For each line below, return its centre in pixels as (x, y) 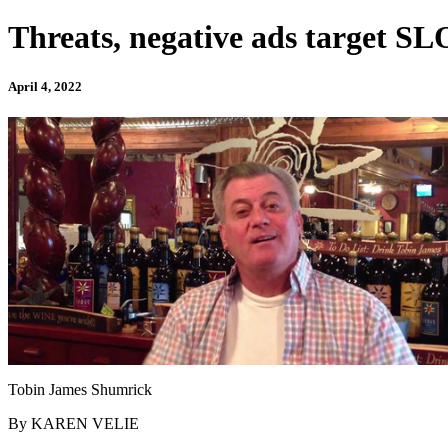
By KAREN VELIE (73, 423)
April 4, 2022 (45, 86)
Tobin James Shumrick (80, 389)
